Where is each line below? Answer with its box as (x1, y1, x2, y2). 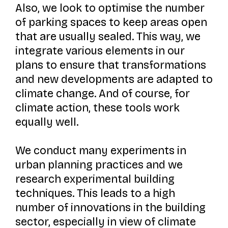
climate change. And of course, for (15, 87, 190, 100)
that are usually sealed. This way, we (15, 30, 201, 43)
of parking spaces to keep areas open (15, 15, 207, 29)
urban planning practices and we (15, 158, 183, 172)
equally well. (15, 115, 78, 129)
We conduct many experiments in (15, 144, 186, 158)
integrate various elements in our (15, 44, 185, 58)
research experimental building (15, 173, 175, 186)
